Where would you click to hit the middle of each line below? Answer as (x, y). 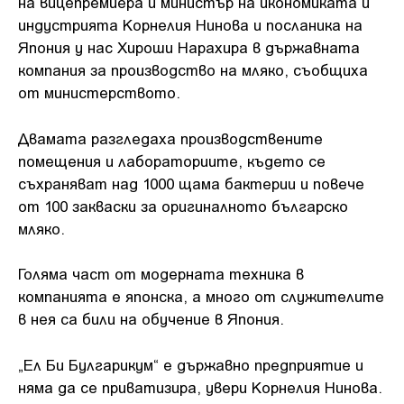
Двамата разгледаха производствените (170, 138)
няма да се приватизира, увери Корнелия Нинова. (200, 386)
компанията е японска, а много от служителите (201, 296)
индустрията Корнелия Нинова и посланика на (190, 24)
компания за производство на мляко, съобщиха (193, 69)
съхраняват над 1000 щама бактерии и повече (191, 183)
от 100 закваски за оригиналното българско (183, 205)
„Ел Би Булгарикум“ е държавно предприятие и (191, 364)
